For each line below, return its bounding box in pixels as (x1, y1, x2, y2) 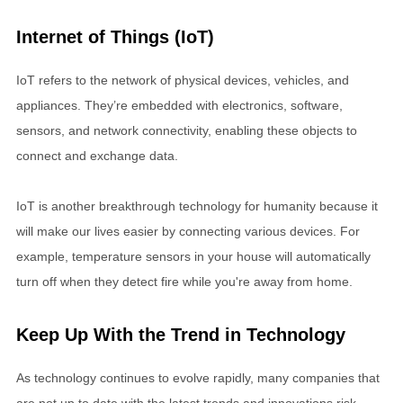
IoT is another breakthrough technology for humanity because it (16, 198, 378, 213)
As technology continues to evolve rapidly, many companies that (16, 370, 380, 385)
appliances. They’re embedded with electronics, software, (16, 97, 343, 112)
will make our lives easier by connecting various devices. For (16, 223, 360, 238)
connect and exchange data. (16, 148, 178, 163)
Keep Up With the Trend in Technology (16, 324, 345, 345)
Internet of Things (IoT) (16, 26, 214, 47)
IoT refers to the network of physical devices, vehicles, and (16, 72, 349, 87)
